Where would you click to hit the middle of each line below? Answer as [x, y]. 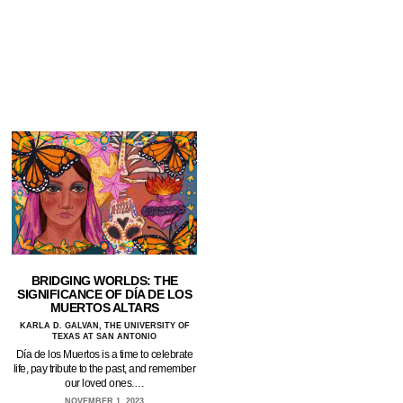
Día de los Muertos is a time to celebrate [104, 355]
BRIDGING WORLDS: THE [104, 281]
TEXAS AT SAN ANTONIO [105, 337]
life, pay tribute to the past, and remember [104, 369]
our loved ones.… [105, 384]
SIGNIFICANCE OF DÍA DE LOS [105, 295]
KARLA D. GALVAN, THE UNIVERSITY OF [104, 326]
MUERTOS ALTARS [104, 308]
